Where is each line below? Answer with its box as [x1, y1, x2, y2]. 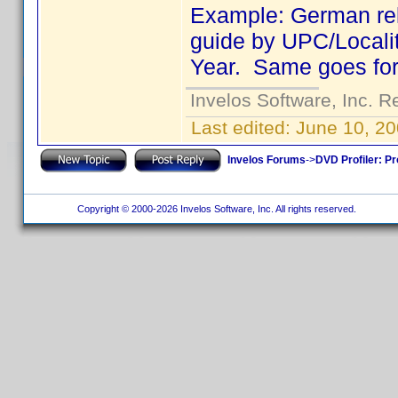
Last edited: [186, 117, 296, 138]
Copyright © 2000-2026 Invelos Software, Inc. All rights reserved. [71, 203, 359, 214]
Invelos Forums [227, 153, 306, 166]
